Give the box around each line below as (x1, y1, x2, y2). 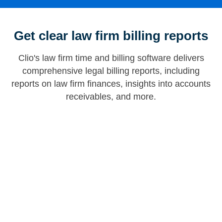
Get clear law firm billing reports (14, 29, 208, 43)
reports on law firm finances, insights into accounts (11, 79, 211, 89)
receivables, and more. (66, 92, 156, 102)
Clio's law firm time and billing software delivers (18, 53, 204, 63)
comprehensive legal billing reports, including (22, 66, 200, 76)
